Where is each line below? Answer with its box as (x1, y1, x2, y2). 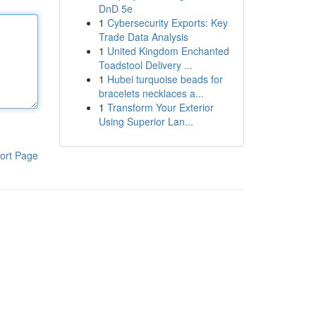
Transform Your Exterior (107, 100, 214, 114)
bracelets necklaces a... (98, 86, 204, 100)
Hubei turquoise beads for (107, 72, 223, 86)
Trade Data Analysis (98, 30, 188, 44)
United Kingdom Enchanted (107, 44, 229, 58)
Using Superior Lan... (98, 114, 193, 128)
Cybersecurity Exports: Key (107, 16, 228, 30)
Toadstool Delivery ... (98, 58, 193, 72)
